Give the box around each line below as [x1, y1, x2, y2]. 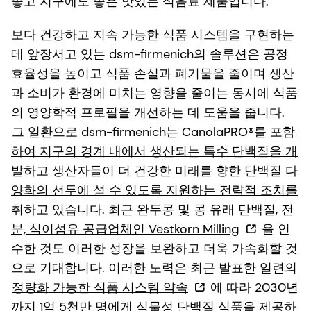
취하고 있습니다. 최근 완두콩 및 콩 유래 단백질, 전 [11, 201, 294, 219]
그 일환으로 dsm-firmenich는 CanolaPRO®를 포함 [12, 124, 295, 141]
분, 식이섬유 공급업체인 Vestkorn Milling [11, 221, 239, 238]
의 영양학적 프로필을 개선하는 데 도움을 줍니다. [11, 104, 285, 121]
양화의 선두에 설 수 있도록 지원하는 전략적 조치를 [11, 182, 298, 199]
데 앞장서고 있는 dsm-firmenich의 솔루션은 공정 [11, 46, 288, 63]
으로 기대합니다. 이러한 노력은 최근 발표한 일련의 [11, 260, 297, 277]
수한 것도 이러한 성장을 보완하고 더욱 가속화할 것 [11, 240, 298, 258]
